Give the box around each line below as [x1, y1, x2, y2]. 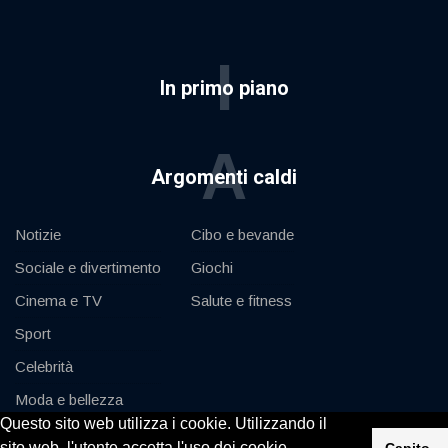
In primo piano [159, 75, 289, 100]
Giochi [191, 258, 233, 276]
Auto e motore [15, 423, 110, 441]
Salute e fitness [191, 291, 292, 309]
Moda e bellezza [15, 390, 123, 408]
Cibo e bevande [191, 225, 294, 243]
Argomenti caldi [151, 164, 297, 189]
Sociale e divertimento [15, 258, 161, 276]
